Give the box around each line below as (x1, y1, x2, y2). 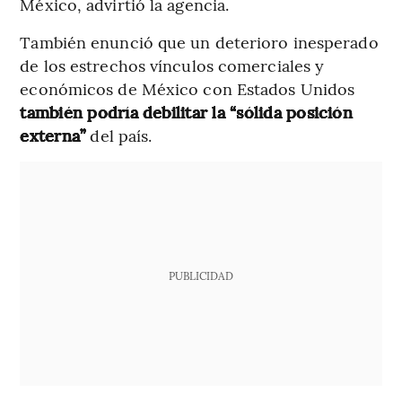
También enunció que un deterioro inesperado (20, 31, 379, 54)
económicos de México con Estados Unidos (20, 77, 355, 100)
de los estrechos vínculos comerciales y (20, 54, 325, 77)
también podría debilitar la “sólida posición (20, 100, 353, 124)
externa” (20, 124, 86, 147)
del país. (85, 124, 153, 147)
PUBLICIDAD (168, 268, 233, 284)
